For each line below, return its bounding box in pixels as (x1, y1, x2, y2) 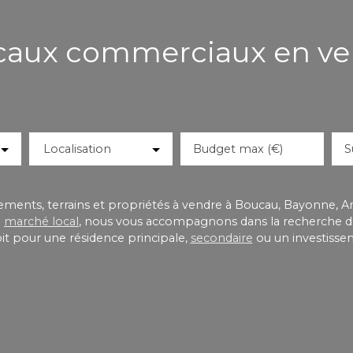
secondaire (190, 230, 253, 245)
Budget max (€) (192, 141, 283, 156)
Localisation (43, 141, 111, 156)
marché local (4, 214, 79, 229)
